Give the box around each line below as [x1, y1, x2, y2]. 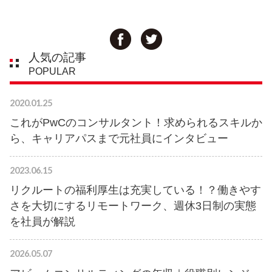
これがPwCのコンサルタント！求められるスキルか [10, 117, 262, 129]
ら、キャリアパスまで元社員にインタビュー [10, 132, 228, 145]
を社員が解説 [10, 216, 75, 228]
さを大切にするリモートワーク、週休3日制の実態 [10, 200, 256, 212]
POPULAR [29, 66, 76, 76]
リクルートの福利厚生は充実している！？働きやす [10, 184, 261, 197]
